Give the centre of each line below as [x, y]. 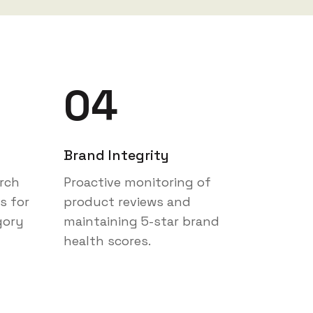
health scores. [107, 242]
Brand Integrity [116, 156]
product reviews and [127, 203]
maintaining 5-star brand [141, 223]
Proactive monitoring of [137, 183]
